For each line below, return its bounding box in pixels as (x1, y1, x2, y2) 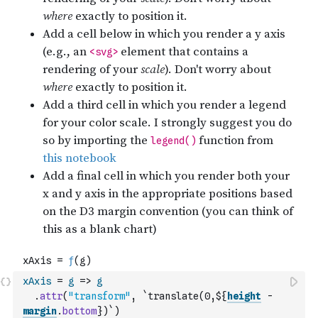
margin (23, 305, 57, 317)
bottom (62, 305, 97, 317)
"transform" (68, 290, 131, 302)
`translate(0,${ (142, 290, 227, 302)
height (227, 290, 261, 302)
